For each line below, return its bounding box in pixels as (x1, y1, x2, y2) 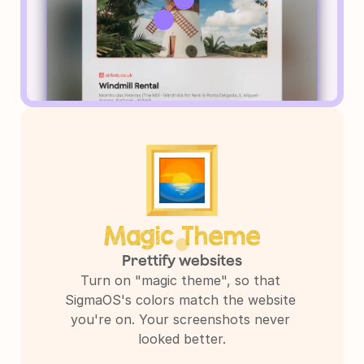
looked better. (138, 331, 226, 348)
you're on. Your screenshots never (70, 311, 290, 328)
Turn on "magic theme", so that (80, 272, 280, 289)
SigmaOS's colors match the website (64, 292, 296, 309)
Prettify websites (122, 252, 242, 270)
